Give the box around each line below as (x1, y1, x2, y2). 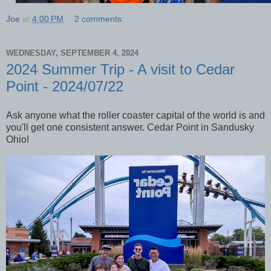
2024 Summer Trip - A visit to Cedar (6, 61, 235, 78)
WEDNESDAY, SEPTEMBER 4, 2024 (6, 48, 139, 57)
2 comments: (74, 14, 125, 24)
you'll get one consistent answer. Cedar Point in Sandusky (6, 122, 254, 132)
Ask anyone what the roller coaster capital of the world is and (6, 109, 265, 120)
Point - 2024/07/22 (6, 78, 123, 95)
